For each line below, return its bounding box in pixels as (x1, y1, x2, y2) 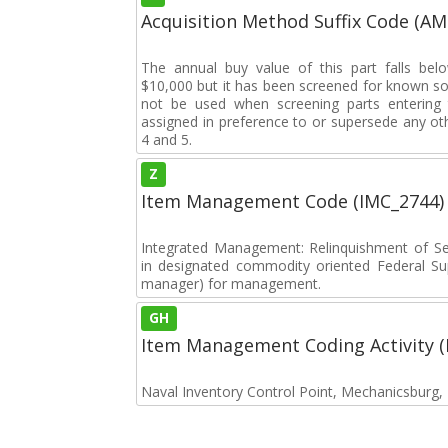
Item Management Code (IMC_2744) (141, 189, 444, 213)
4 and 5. (141, 130, 192, 149)
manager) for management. (141, 274, 321, 293)
